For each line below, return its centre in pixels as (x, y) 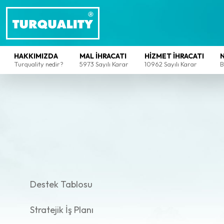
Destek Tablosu (61, 184)
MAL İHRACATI (103, 56)
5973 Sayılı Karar (104, 64)
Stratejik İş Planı (62, 210)
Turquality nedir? (39, 64)
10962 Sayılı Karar (171, 64)
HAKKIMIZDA (36, 56)
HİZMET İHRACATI (174, 56)
